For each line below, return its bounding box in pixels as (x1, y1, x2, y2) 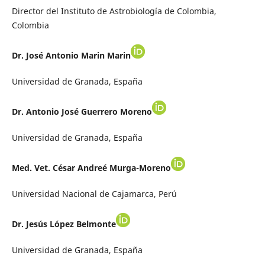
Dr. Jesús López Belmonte (11, 218, 116, 230)
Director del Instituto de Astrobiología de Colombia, (11, 5, 216, 17)
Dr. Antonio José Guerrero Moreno (11, 106, 152, 118)
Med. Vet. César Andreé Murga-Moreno (11, 162, 171, 174)
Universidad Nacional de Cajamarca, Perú (11, 188, 177, 200)
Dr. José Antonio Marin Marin (11, 50, 131, 62)
